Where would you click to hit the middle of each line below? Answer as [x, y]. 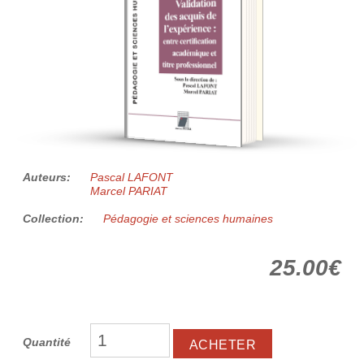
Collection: [55, 219]
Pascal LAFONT [132, 178]
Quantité [47, 342]
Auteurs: [48, 178]
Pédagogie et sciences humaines [188, 219]
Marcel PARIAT [129, 191]
